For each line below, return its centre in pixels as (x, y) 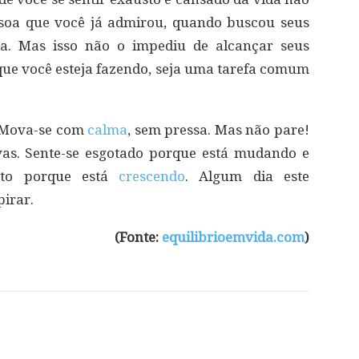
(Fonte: (138, 238)
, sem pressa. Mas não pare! (219, 130)
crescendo (152, 177)
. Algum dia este (248, 177)
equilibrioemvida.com (233, 238)
